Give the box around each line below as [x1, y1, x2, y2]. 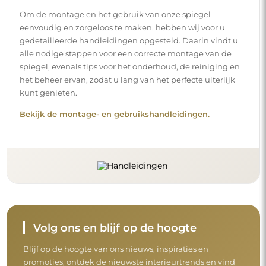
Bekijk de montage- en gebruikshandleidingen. [19, 109, 210, 119]
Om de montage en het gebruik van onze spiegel [19, 9, 211, 19]
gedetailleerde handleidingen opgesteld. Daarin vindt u [19, 35, 238, 45]
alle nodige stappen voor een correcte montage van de [19, 48, 232, 58]
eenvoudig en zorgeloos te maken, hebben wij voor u [19, 22, 225, 32]
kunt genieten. [19, 87, 77, 97]
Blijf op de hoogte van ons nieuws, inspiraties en [23, 243, 208, 254]
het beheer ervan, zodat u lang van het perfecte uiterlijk [19, 74, 235, 84]
